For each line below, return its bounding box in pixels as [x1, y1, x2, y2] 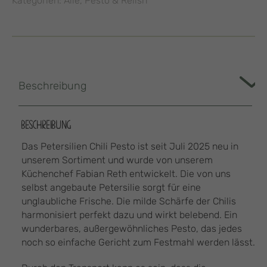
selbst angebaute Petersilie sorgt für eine [21, 182, 201, 193]
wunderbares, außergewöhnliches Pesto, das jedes [21, 223, 242, 234]
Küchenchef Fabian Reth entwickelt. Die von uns [21, 168, 231, 179]
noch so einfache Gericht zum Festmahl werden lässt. [21, 237, 255, 248]
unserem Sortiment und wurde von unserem [21, 154, 213, 166]
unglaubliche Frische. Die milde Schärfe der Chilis [21, 195, 236, 207]
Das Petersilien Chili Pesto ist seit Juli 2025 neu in [21, 141, 238, 152]
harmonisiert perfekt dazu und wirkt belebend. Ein [21, 209, 237, 221]
